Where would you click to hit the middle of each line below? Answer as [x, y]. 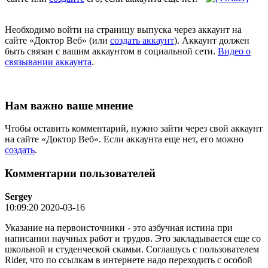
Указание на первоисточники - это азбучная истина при [119, 227]
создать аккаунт [142, 41]
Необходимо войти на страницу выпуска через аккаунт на [123, 30]
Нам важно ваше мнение [69, 105]
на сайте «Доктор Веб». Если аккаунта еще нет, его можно [124, 139]
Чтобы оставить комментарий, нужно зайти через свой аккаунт [134, 129]
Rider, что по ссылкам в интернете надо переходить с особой [129, 260]
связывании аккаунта [48, 62]
